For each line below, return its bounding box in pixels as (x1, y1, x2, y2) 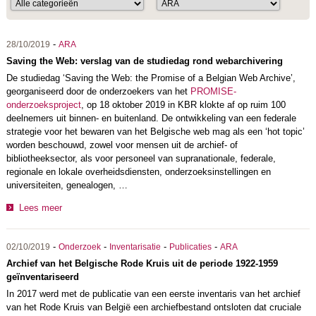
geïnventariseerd (6, 271, 79, 282)
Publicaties (169, 242, 212, 251)
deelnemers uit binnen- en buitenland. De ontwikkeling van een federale (6, 113, 296, 123)
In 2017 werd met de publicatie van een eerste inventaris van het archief (6, 288, 300, 299)
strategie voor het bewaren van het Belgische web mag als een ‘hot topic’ (6, 126, 305, 137)
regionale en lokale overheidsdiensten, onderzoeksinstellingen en (6, 166, 271, 177)
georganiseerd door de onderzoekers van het (6, 86, 190, 97)
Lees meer (18, 202, 62, 213)
